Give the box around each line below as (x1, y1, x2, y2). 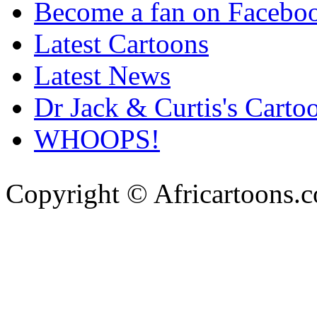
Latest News (34, 60, 171, 91)
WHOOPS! (34, 124, 160, 155)
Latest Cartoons (34, 28, 209, 59)
